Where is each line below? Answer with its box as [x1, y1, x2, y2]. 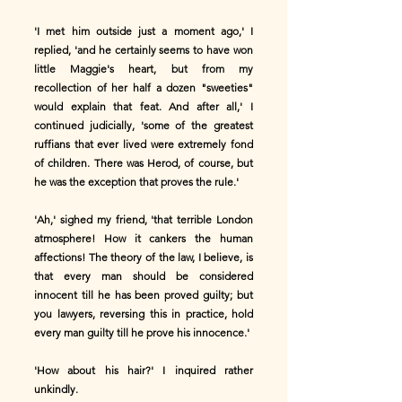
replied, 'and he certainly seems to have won [34, 43, 253, 57]
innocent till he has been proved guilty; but [34, 288, 253, 301]
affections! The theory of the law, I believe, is [34, 250, 253, 264]
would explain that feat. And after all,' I [34, 100, 253, 113]
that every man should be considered [34, 269, 253, 283]
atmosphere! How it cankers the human [34, 232, 253, 245]
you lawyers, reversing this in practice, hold [34, 307, 253, 320]
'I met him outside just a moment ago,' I [34, 24, 253, 38]
